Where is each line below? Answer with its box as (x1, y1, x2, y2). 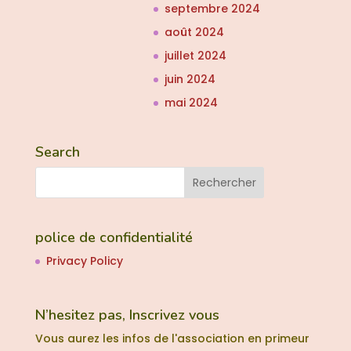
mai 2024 (164, 95, 218, 111)
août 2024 (164, 24, 224, 41)
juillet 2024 (164, 48, 226, 64)
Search (34, 142, 80, 161)
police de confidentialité (34, 227, 193, 247)
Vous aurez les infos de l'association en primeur (34, 330, 309, 346)
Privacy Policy (45, 252, 123, 269)
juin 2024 (164, 71, 215, 88)
